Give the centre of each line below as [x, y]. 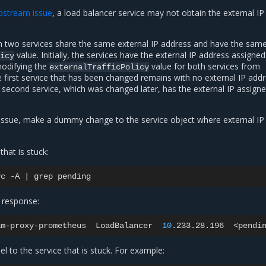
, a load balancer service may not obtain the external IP [158, 13]
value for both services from [205, 66]
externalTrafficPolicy [99, 67]
